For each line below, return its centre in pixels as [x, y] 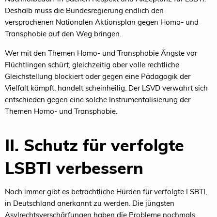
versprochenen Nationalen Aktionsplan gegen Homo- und [102, 22]
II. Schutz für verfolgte [94, 145]
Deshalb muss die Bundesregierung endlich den [84, 11]
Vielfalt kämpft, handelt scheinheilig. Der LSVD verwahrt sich [106, 88]
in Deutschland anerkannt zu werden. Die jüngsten [90, 203]
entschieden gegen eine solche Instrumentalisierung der [98, 100]
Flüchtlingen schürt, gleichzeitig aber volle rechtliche [92, 65]
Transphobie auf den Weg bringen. [63, 34]
